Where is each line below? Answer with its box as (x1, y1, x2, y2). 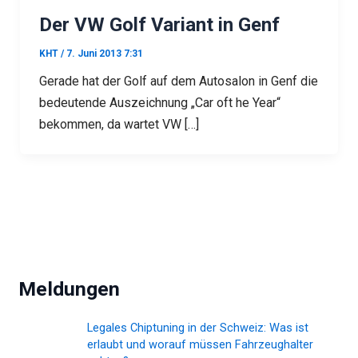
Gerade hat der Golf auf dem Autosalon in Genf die (38, 74, 318, 89)
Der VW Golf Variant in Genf (38, 14, 280, 37)
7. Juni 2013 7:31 (66, 48, 143, 60)
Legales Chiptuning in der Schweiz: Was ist (87, 320, 309, 336)
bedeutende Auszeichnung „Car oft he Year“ (38, 95, 280, 111)
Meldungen (18, 276, 121, 300)
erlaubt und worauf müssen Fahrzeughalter (87, 337, 314, 352)
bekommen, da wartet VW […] (38, 117, 199, 133)
